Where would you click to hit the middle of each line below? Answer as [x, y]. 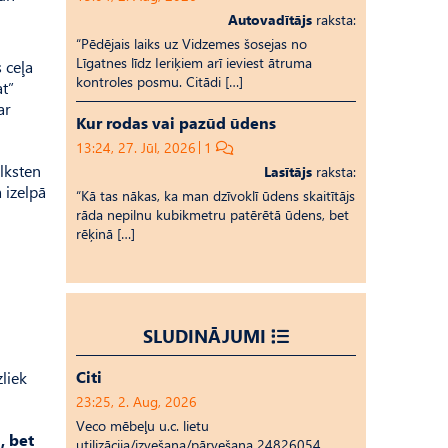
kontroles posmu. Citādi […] [159, 81]
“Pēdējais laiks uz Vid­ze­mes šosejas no [191, 43]
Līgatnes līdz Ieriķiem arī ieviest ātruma [194, 62]
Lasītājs [288, 171]
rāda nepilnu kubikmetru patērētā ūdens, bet [212, 214]
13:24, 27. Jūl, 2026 [136, 147]
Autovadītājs [270, 19]
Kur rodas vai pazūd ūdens [176, 122]
